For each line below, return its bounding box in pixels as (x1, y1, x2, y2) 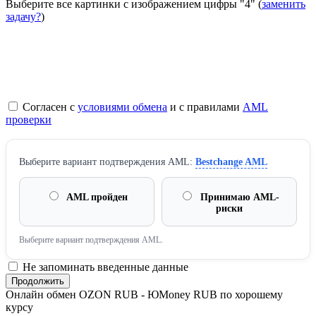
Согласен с (20, 101, 78, 114)
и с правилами (167, 101, 243, 114)
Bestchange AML (195, 157, 267, 168)
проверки (6, 114, 51, 126)
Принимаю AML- (197, 192, 279, 203)
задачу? (6, 11, 41, 23)
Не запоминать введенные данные (20, 261, 188, 274)
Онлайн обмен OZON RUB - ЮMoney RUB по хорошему (6, 288, 283, 301)
